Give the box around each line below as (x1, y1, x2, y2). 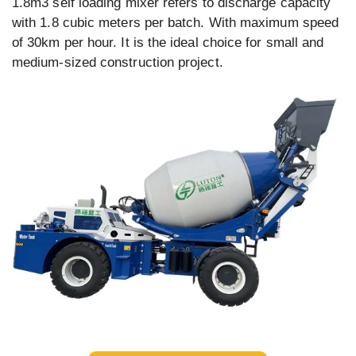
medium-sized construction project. (12, 54, 223, 70)
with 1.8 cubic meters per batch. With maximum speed (12, 14, 339, 30)
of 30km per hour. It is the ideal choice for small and (12, 34, 324, 50)
